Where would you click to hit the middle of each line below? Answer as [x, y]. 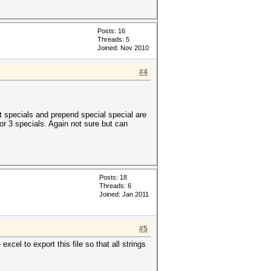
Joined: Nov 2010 [123, 48]
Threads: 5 [113, 39]
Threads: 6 [115, 186]
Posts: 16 [111, 31]
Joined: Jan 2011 [124, 194]
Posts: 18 [113, 177]
